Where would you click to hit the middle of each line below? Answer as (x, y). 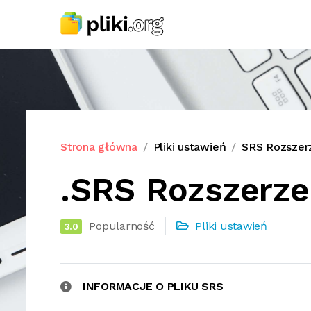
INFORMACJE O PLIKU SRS (153, 286)
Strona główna (99, 147)
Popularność (122, 226)
